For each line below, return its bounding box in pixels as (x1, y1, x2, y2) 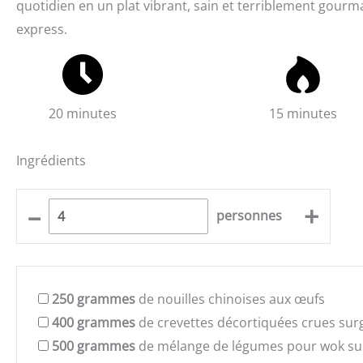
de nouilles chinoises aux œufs (135, 289, 325, 308)
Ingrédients (16, 152, 86, 169)
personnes (216, 207, 283, 225)
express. (16, 19, 67, 38)
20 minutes (49, 104, 117, 122)
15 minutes (269, 104, 338, 122)
